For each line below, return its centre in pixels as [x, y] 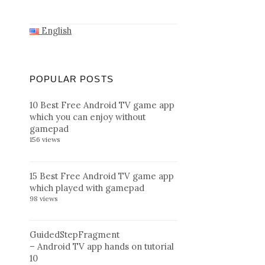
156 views [45, 140]
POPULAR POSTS [72, 79]
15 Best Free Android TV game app [102, 176]
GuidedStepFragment [75, 235]
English [55, 31]
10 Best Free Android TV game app [102, 105]
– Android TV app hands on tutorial [102, 247]
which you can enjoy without [88, 117]
